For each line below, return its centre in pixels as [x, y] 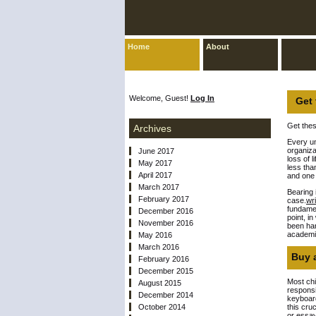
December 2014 [166, 294]
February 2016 [164, 259]
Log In [202, 98]
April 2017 [155, 175]
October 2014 [162, 306]
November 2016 [166, 223]
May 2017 [155, 163]
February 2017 [164, 199]
